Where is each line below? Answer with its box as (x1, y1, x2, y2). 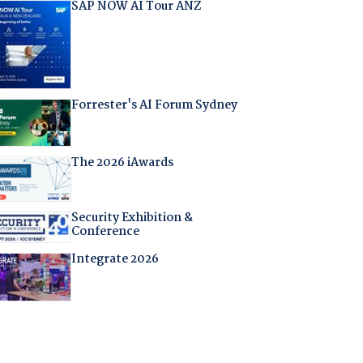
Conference (70, 222, 139, 242)
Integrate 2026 (70, 250, 159, 270)
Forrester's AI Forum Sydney (70, 96, 237, 116)
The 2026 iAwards (70, 153, 173, 173)
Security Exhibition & (70, 208, 193, 228)
